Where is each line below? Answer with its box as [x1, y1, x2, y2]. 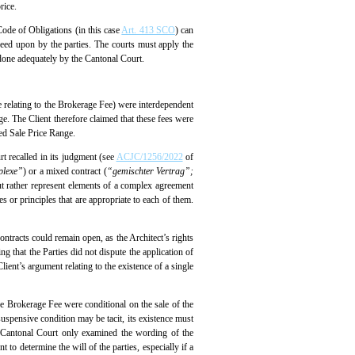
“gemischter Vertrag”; [106, 165, 194, 177]
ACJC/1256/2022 [116, 151, 183, 162]
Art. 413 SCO [121, 25, 175, 36]
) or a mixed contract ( [22, 165, 107, 177]
